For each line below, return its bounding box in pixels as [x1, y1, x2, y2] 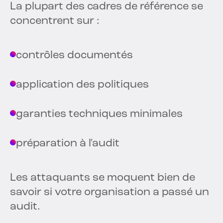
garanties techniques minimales [16, 109, 183, 120]
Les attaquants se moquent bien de [10, 172, 195, 184]
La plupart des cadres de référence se [10, 1, 203, 13]
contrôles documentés [16, 50, 133, 62]
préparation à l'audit [16, 138, 119, 150]
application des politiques [16, 79, 149, 91]
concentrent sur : [10, 15, 100, 27]
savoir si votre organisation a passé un [10, 187, 209, 199]
